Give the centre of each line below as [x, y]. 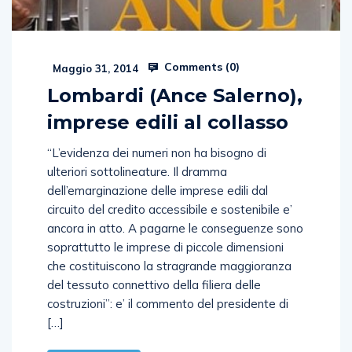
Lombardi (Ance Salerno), [175, 95]
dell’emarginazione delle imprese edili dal [158, 190]
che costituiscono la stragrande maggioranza [169, 266]
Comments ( [195, 66]
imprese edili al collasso [168, 122]
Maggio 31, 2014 [94, 68]
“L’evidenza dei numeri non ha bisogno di [157, 152]
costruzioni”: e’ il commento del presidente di [168, 303]
